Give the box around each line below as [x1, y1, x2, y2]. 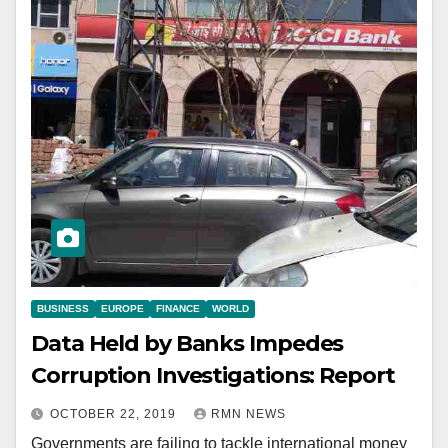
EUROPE [101, 303, 144, 315]
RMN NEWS [211, 407, 286, 422]
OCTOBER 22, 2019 [50, 407, 180, 422]
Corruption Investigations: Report [31, 362, 395, 390]
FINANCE [156, 303, 200, 315]
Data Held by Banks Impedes [31, 330, 344, 358]
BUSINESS [37, 303, 89, 315]
